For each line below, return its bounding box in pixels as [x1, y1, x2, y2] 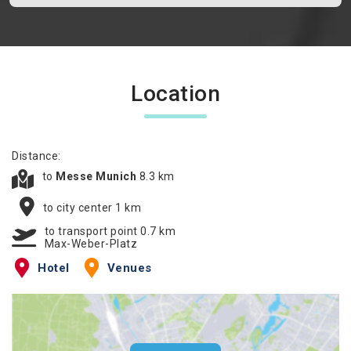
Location [131, 81, 220, 107]
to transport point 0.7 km [44, 225, 175, 237]
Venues [107, 261, 152, 275]
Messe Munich [56, 170, 139, 183]
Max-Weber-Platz [44, 237, 137, 250]
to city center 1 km [42, 201, 141, 214]
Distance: [12, 150, 61, 162]
